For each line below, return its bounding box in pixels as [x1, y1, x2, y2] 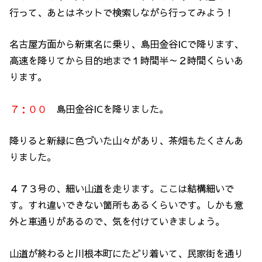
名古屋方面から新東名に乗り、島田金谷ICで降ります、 [9, 37, 244, 51]
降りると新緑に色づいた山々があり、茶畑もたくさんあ [9, 133, 244, 147]
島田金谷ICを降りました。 [56, 102, 169, 115]
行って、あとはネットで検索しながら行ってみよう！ [9, 5, 235, 19]
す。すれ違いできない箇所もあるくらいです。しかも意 [9, 198, 244, 212]
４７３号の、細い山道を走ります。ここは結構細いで [9, 182, 235, 195]
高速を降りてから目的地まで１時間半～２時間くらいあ [9, 54, 244, 67]
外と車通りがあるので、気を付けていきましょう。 [9, 215, 225, 228]
